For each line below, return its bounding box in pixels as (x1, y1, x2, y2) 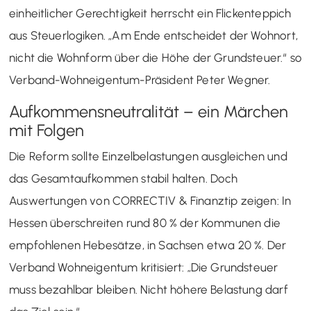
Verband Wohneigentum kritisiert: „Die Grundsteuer (9, 260, 278, 274)
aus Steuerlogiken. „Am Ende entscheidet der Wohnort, (9, 28, 298, 42)
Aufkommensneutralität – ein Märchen (9, 101, 288, 121)
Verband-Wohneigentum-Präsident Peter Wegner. (9, 72, 271, 87)
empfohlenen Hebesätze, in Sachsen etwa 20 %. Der (9, 237, 287, 252)
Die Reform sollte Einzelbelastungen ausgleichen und (9, 149, 287, 163)
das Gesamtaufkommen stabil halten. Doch (9, 171, 238, 185)
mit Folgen (9, 119, 84, 140)
